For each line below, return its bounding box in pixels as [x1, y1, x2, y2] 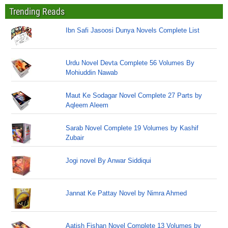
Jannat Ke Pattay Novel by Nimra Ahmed [66, 189, 187, 197]
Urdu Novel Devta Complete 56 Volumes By [66, 59, 195, 67]
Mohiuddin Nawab [66, 69, 118, 76]
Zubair [66, 134, 84, 141]
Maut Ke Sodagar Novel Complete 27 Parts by [66, 92, 203, 99]
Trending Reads [9, 6, 65, 17]
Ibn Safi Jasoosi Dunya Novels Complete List [66, 26, 200, 34]
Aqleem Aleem [66, 101, 109, 109]
